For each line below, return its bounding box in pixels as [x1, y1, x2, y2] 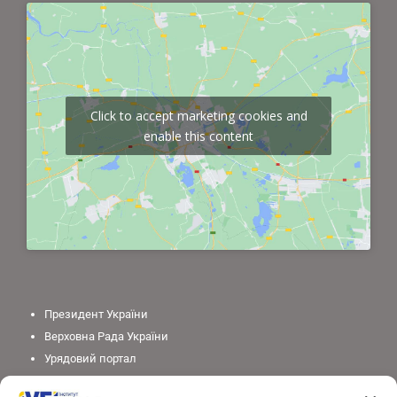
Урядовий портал [44, 351, 136, 365]
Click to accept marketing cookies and [90, 107, 307, 125]
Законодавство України [44, 373, 171, 387]
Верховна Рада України [44, 329, 168, 343]
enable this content [144, 128, 253, 145]
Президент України [44, 307, 148, 321]
